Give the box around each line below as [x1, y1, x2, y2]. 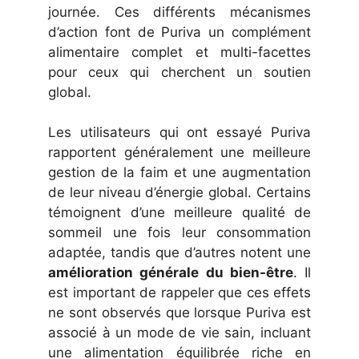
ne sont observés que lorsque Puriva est [48, 305, 311, 321]
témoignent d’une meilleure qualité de [48, 204, 311, 221]
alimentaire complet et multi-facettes [48, 43, 311, 60]
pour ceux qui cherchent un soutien [48, 63, 311, 80]
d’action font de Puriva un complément [48, 23, 311, 40]
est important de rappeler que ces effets [48, 284, 311, 301]
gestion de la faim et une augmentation [48, 164, 311, 181]
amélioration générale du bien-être [48, 264, 293, 281]
